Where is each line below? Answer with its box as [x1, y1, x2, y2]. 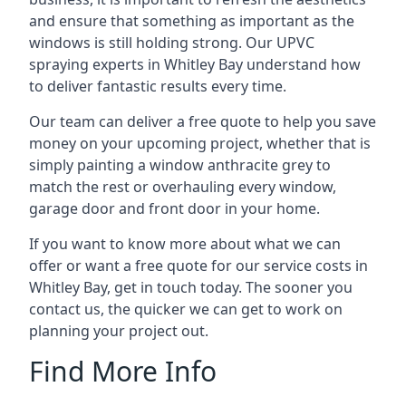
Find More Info [29, 352, 217, 390]
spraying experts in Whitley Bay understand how [29, 53, 361, 74]
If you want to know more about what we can [29, 233, 341, 254]
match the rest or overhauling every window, [29, 176, 336, 197]
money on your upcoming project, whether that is [29, 132, 371, 153]
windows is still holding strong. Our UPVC [29, 32, 314, 53]
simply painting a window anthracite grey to [29, 154, 331, 175]
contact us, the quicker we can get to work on [29, 298, 343, 319]
